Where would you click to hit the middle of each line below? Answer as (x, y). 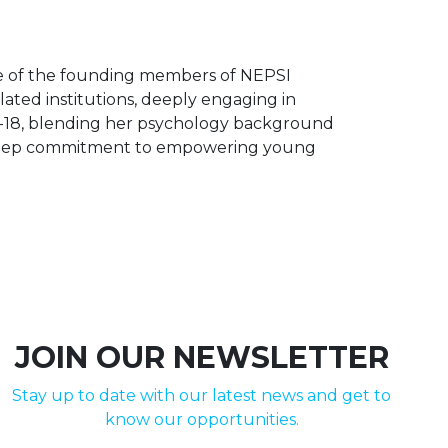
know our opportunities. (201, 419)
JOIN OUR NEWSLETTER (201, 357)
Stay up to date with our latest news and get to (202, 395)
